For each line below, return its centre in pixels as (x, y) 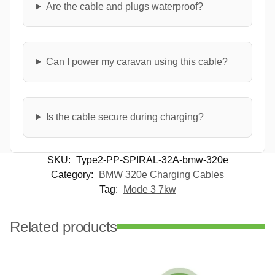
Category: (73, 174)
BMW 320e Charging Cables (161, 174)
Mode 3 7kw (149, 189)
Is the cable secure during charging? (125, 117)
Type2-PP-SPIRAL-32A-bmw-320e (152, 160)
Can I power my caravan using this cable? (137, 61)
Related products (64, 227)
